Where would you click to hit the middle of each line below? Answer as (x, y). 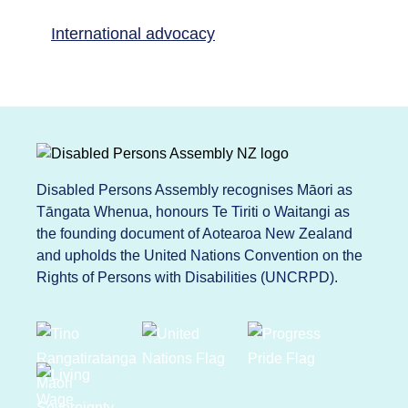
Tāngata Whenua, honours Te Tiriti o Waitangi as (193, 212)
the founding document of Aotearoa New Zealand (194, 234)
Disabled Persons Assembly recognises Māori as (194, 190)
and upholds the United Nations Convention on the (199, 256)
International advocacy (133, 34)
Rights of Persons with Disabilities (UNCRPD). (187, 278)
